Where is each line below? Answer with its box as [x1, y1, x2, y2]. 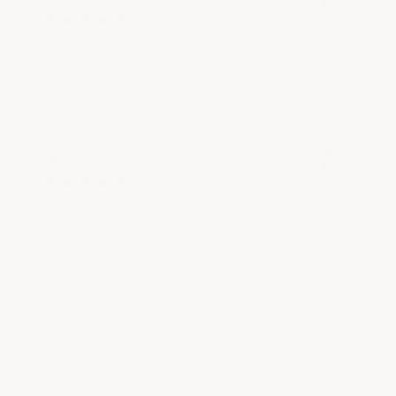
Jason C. [42, 147, 99, 164]
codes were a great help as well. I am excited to [42, 250, 337, 268]
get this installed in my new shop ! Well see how [42, 271, 340, 289]
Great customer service [42, 45, 186, 63]
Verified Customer [199, 155, 309, 170]
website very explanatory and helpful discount [42, 229, 325, 247]
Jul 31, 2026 [42, 31, 102, 44]
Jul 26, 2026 [42, 194, 102, 207]
